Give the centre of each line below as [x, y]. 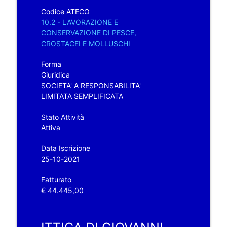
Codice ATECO [65, 11]
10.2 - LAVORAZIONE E [79, 22]
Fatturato [56, 179]
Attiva [50, 127]
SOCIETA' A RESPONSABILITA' [91, 85]
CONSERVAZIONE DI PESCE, [88, 32]
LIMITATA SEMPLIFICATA [82, 96]
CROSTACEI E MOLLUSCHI [85, 43]
